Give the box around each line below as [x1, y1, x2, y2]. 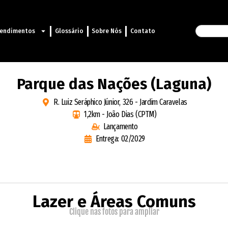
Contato [130, 27, 155, 35]
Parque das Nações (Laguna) [17, 75, 211, 94]
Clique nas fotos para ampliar [69, 207, 159, 217]
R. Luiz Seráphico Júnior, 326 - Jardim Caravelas [53, 97, 187, 107]
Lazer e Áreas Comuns [32, 192, 196, 212]
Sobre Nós [92, 27, 122, 35]
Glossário [54, 27, 83, 35]
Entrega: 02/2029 [96, 134, 145, 144]
